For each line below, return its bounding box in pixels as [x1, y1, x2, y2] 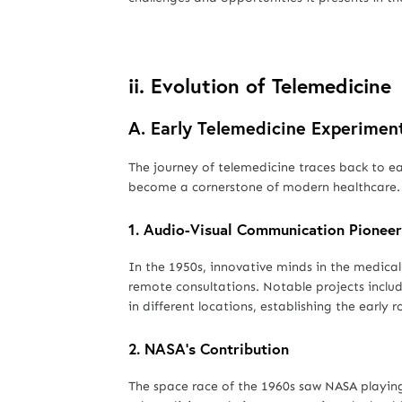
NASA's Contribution [144, 338, 289, 359]
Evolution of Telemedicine [151, 72, 391, 99]
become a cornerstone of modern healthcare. [128, 179, 400, 195]
